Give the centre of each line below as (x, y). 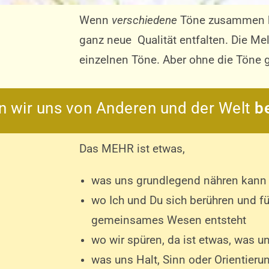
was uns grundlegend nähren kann (179, 181)
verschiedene (144, 20)
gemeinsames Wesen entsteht (169, 220)
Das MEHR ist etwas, (132, 149)
